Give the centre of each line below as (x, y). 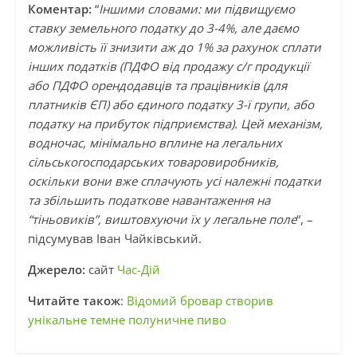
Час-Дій (138, 270)
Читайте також (74, 301)
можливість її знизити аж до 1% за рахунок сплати (174, 47)
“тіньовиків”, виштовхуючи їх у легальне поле (162, 220)
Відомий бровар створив (200, 301)
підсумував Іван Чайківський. (114, 239)
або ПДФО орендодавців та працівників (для (157, 86)
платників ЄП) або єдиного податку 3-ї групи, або (171, 105)
